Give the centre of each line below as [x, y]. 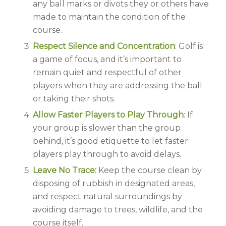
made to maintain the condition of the [109, 17]
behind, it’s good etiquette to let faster [110, 141]
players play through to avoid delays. [107, 154]
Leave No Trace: [64, 170]
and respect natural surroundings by [107, 196]
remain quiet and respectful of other [107, 72]
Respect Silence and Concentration [104, 46]
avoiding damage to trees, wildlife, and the [118, 209]
